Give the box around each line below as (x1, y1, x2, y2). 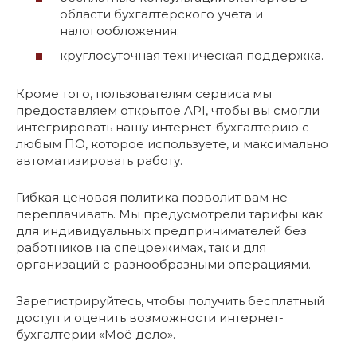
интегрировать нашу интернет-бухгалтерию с (16, 120, 309, 135)
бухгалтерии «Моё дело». (16, 327, 175, 342)
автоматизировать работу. (16, 153, 182, 168)
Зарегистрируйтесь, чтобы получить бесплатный (16, 293, 324, 308)
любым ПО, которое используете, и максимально (16, 136, 328, 151)
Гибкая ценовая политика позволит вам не (16, 190, 288, 205)
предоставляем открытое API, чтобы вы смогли (16, 103, 320, 118)
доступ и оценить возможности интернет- (16, 310, 284, 325)
